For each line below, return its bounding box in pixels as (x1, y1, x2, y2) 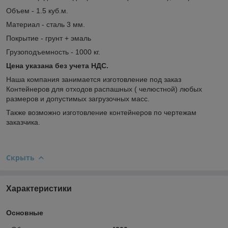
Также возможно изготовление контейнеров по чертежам (6, 108, 196, 117)
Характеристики (6, 184, 72, 193)
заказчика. (6, 118, 40, 126)
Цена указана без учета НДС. (6, 61, 108, 70)
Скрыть (6, 152, 35, 162)
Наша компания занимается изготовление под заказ (6, 75, 181, 83)
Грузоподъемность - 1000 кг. (6, 47, 100, 56)
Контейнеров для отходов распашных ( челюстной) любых (6, 84, 202, 93)
